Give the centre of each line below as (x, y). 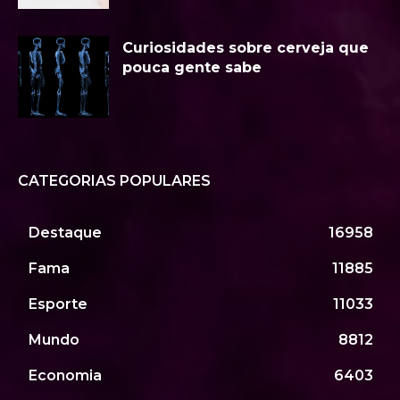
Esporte (58, 304)
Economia (65, 376)
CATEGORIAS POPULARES (114, 181)
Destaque (65, 233)
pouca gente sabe (192, 68)
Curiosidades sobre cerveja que (246, 48)
